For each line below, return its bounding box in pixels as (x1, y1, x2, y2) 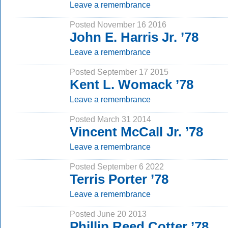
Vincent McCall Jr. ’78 (70, 124, 203, 139)
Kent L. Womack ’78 (70, 77, 193, 92)
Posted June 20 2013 (70, 209, 147, 218)
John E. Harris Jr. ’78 (70, 30, 198, 45)
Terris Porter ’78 (70, 172, 168, 187)
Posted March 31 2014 (70, 115, 151, 124)
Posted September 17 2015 (70, 67, 168, 76)
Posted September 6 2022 (70, 162, 164, 171)
